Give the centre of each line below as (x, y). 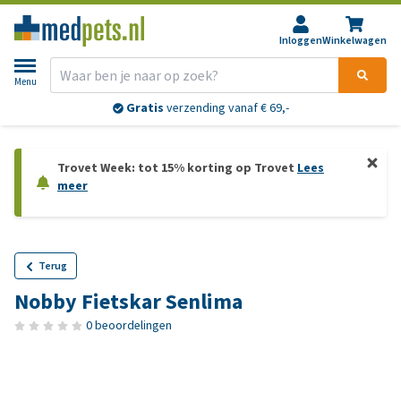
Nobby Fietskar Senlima (128, 302)
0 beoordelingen (129, 325)
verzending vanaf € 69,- (226, 108)
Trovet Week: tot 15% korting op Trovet (177, 168)
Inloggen (301, 40)
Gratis (145, 108)
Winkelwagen (354, 40)
